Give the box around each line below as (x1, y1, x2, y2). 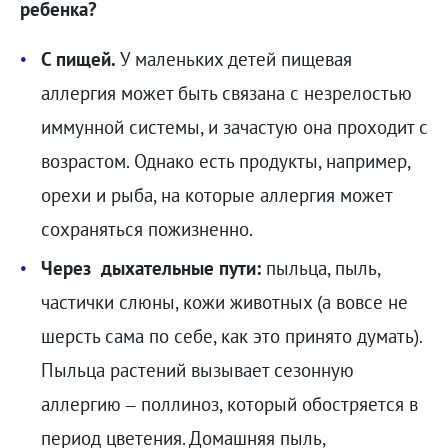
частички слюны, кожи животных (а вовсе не (40, 290, 408, 315)
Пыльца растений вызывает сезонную (40, 358, 354, 383)
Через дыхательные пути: (40, 256, 261, 281)
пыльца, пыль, (260, 256, 380, 281)
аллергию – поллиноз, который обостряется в (40, 392, 418, 417)
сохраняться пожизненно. (40, 216, 257, 241)
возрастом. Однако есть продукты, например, (40, 148, 410, 173)
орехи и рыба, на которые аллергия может (40, 182, 392, 207)
